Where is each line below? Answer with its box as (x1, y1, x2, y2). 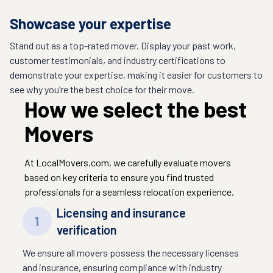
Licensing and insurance (56, 205, 186, 220)
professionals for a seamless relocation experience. (24, 186, 234, 197)
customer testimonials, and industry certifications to (10, 54, 225, 66)
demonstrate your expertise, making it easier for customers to (10, 69, 263, 80)
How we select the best (24, 96, 247, 122)
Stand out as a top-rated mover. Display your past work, (10, 40, 236, 51)
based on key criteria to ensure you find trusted (24, 171, 214, 183)
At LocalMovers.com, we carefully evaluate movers (24, 157, 231, 168)
